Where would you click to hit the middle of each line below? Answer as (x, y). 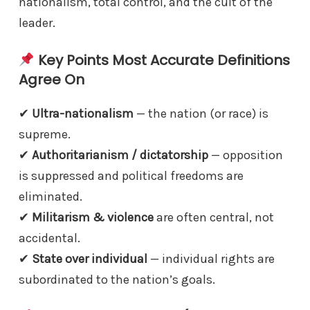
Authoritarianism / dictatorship (120, 155)
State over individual (90, 259)
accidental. (51, 238)
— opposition (246, 155)
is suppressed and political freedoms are (131, 176)
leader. (38, 23)
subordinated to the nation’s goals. (118, 280)
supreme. (46, 135)
